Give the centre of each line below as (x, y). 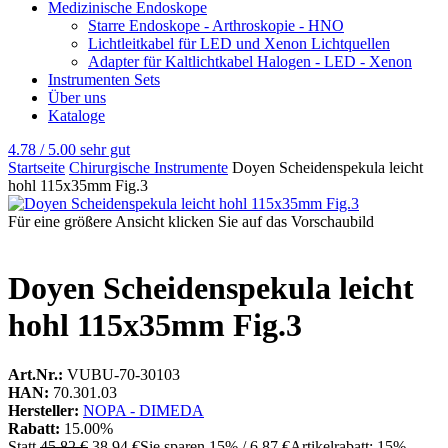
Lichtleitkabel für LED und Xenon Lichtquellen (239, 43)
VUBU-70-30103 (123, 374)
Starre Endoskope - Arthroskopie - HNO (216, 25)
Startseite (36, 167)
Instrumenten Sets (104, 79)
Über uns (77, 97)
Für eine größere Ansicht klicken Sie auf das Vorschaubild (191, 221)
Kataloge (76, 115)
